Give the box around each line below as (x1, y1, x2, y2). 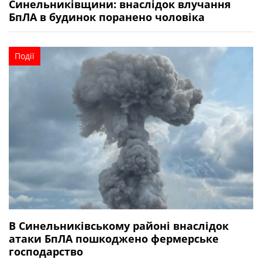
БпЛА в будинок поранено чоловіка (9, 9, 205, 24)
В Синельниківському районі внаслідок (9, 219, 229, 233)
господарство (9, 244, 83, 259)
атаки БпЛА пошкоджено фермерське (9, 232, 219, 246)
